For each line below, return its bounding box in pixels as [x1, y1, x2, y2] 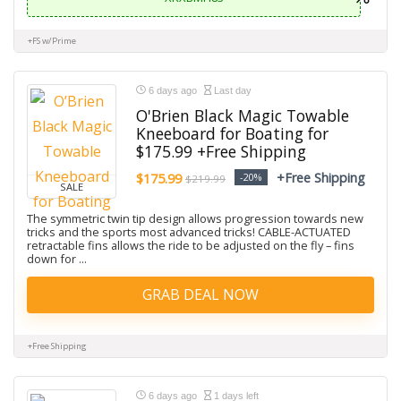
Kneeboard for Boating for [136, 123, 328, 144]
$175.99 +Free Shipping [136, 141, 306, 162]
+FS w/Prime [28, 35, 76, 47]
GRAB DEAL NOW [142, 285, 259, 304]
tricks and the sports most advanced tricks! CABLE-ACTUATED [27, 224, 351, 240]
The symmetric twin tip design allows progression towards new [27, 210, 363, 226]
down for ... [27, 251, 87, 267]
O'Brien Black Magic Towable [136, 105, 349, 126]
